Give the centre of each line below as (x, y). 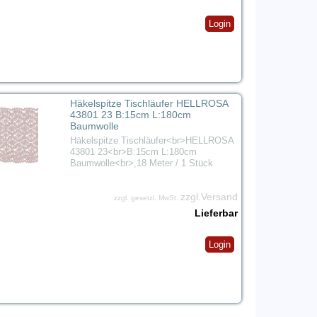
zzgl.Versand (209, 197)
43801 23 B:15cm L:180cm (130, 115)
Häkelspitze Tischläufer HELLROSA (149, 104)
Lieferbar (216, 213)
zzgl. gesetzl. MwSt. (147, 198)
